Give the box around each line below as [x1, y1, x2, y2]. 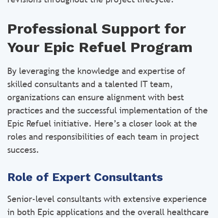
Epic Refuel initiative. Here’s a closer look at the [7, 118, 197, 128]
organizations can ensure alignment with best [7, 92, 184, 102]
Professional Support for [7, 20, 186, 37]
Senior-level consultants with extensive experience [7, 194, 207, 204]
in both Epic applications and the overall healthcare [7, 207, 209, 217]
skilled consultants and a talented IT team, [7, 79, 173, 89]
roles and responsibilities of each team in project [7, 131, 199, 142]
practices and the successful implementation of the [7, 105, 208, 115]
